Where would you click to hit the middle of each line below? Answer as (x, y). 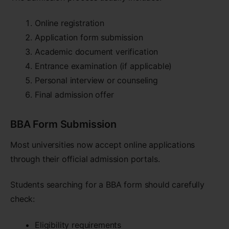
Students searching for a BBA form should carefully (107, 185)
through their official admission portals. (85, 159)
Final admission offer (74, 94)
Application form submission (89, 37)
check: (23, 199)
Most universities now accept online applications (103, 144)
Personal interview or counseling (96, 80)
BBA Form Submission (63, 124)
